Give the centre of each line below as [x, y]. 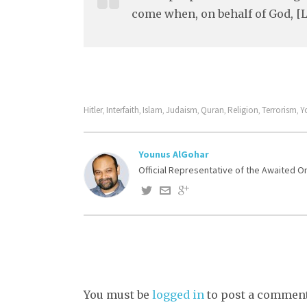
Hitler [93, 110]
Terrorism [279, 110]
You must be [118, 294]
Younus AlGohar [174, 154]
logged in [178, 294]
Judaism [182, 110]
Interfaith [123, 110]
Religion [243, 110]
